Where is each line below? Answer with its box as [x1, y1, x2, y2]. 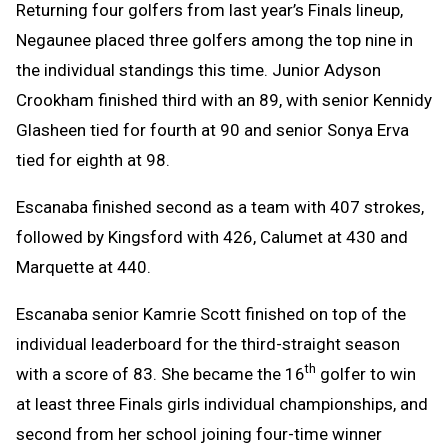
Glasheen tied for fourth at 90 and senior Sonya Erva [16, 119, 409, 140]
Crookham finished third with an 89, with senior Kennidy [16, 89, 432, 110]
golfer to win [316, 363, 416, 384]
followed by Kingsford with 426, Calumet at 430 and [16, 226, 408, 247]
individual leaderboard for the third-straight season [16, 333, 400, 354]
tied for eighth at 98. [16, 149, 170, 170]
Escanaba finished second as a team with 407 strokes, [16, 196, 424, 217]
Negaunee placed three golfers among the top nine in [16, 29, 413, 50]
